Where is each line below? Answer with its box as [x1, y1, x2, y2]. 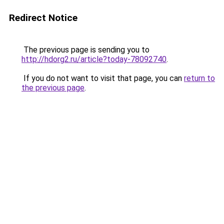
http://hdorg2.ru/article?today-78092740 [21, 54, 166, 64]
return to [184, 73, 215, 83]
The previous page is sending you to [21, 45, 149, 54]
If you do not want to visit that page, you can [21, 73, 184, 83]
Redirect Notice [9, 12, 77, 23]
